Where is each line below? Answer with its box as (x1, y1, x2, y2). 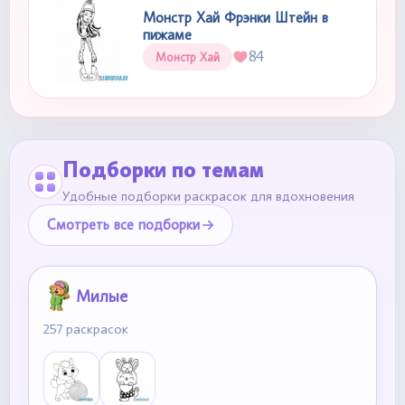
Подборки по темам (62, 156, 264, 183)
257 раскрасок (43, 321, 128, 337)
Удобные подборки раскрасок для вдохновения (62, 188, 354, 204)
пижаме (143, 26, 192, 43)
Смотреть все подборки (47, 216, 200, 233)
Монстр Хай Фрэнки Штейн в (143, 9, 328, 26)
